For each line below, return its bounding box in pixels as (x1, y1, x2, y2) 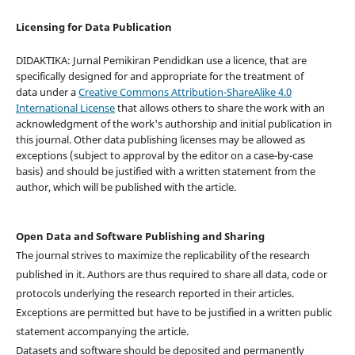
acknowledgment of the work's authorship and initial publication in (15, 116, 332, 132)
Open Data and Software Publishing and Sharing (15, 229, 265, 244)
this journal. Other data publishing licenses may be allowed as (15, 132, 305, 147)
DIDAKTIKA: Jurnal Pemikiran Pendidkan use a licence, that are (15, 53, 307, 68)
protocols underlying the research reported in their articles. (15, 286, 294, 301)
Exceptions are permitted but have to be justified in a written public (15, 305, 332, 320)
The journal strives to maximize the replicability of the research (15, 248, 310, 263)
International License (15, 101, 115, 116)
